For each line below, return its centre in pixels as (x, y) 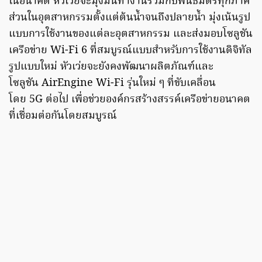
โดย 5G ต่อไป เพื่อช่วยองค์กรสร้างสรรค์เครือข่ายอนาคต (130, 100)
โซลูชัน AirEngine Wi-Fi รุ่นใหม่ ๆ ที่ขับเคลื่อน (112, 84)
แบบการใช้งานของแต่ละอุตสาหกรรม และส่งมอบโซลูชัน (131, 35)
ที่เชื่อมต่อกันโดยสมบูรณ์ (63, 116)
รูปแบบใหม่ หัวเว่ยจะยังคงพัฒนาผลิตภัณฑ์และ (111, 67)
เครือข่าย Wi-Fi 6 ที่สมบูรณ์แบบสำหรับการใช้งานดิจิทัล (130, 51)
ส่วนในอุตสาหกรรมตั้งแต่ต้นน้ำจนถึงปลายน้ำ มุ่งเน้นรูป (130, 18)
